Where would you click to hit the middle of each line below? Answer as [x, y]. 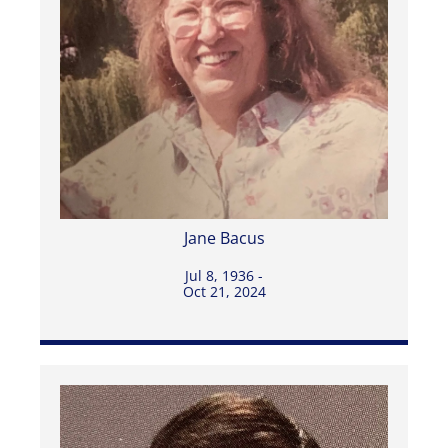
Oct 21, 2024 [224, 291]
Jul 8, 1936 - [224, 275]
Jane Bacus [224, 237]
